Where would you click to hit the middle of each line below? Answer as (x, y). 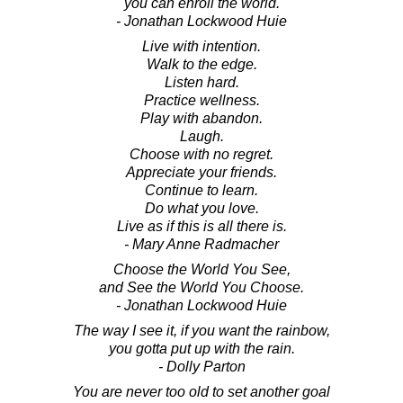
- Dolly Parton (201, 366)
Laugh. (201, 136)
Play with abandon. (201, 118)
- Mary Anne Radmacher (201, 244)
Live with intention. (201, 46)
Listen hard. (201, 82)
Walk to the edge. (201, 64)
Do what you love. (201, 208)
